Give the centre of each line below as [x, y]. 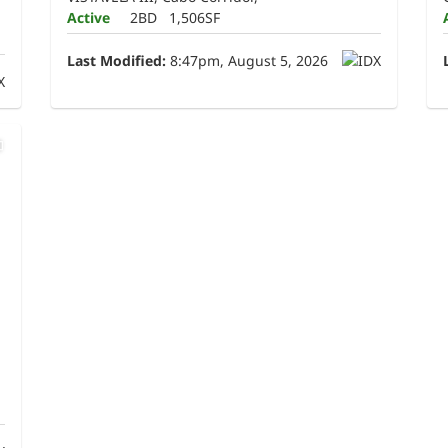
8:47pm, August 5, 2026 [247, 60]
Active [89, 17]
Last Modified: [117, 60]
